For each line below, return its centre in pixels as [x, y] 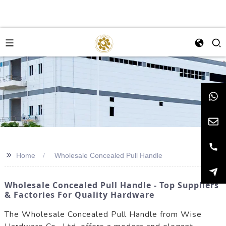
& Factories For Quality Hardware [79, 195]
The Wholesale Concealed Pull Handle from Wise [103, 214]
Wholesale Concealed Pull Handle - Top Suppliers [111, 185]
